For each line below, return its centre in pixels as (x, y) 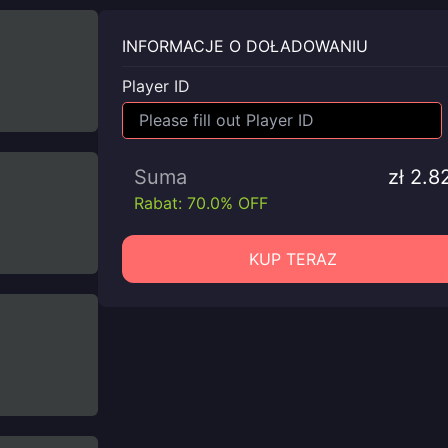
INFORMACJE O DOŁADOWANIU (245, 46)
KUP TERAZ (293, 258)
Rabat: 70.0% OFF (201, 202)
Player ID (156, 86)
